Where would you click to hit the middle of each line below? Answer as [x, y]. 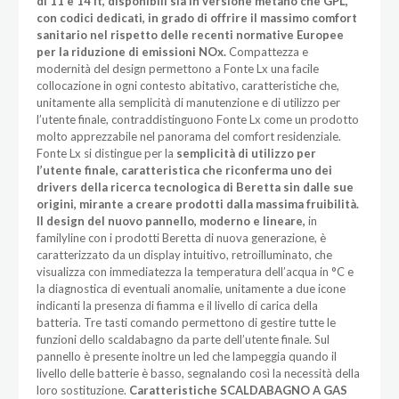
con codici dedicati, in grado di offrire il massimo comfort [196, 17]
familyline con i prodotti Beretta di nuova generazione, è [181, 237]
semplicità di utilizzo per [246, 153]
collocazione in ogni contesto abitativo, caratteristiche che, [187, 85]
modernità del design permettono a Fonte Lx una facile [177, 68]
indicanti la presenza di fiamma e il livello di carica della [177, 305]
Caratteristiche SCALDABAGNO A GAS [238, 390]
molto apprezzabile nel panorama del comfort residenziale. [188, 136]
